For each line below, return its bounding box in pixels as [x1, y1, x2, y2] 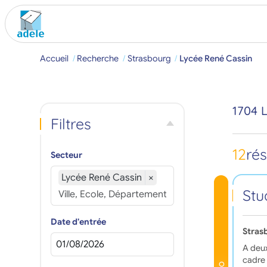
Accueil [40, 53, 69, 64]
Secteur [50, 149, 82, 160]
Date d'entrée [50, 216, 106, 227]
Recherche [77, 53, 119, 64]
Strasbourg [127, 53, 171, 64]
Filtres [50, 114, 91, 133]
